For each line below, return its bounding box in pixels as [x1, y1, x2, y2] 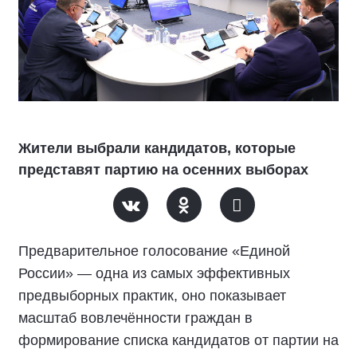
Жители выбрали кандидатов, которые [18, 140, 296, 156]
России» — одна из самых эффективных [18, 265, 290, 281]
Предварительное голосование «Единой [18, 243, 290, 259]
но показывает [190, 288, 286, 304]
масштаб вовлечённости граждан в [18, 310, 253, 326]
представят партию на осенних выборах [18, 162, 308, 178]
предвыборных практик [18, 288, 174, 304]
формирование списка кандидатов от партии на [18, 332, 339, 348]
